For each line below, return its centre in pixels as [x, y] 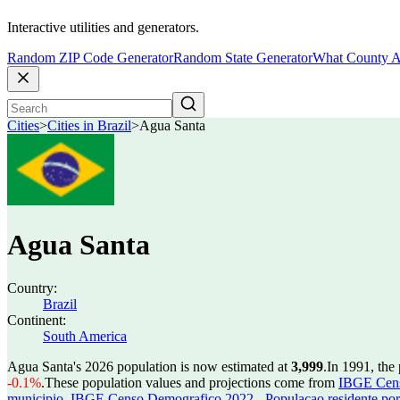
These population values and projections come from [192, 383]
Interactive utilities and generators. [103, 28]
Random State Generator [243, 58]
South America [85, 336]
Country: [32, 288]
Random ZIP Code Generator [90, 58]
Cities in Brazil [89, 126]
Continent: [37, 320]
